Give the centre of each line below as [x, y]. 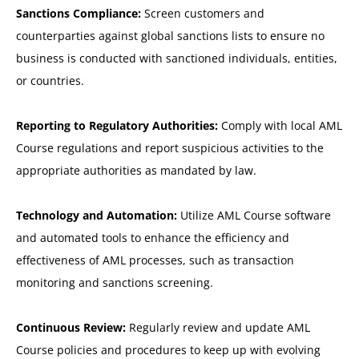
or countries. [50, 81]
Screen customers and [203, 14]
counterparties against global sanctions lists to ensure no [170, 36]
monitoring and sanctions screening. [115, 283]
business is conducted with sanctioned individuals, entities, [177, 58]
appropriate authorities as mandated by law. [136, 171]
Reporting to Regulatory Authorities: [119, 126]
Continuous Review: [71, 328]
